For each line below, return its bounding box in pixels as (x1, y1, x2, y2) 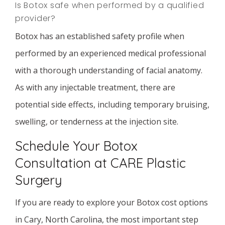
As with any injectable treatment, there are (15, 82, 175, 93)
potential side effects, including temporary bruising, (15, 99, 209, 110)
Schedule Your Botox (15, 138, 138, 154)
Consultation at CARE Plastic (15, 155, 186, 171)
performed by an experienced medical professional (15, 48, 206, 59)
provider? (15, 13, 56, 24)
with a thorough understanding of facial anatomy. (15, 65, 202, 76)
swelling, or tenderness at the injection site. (15, 116, 178, 127)
